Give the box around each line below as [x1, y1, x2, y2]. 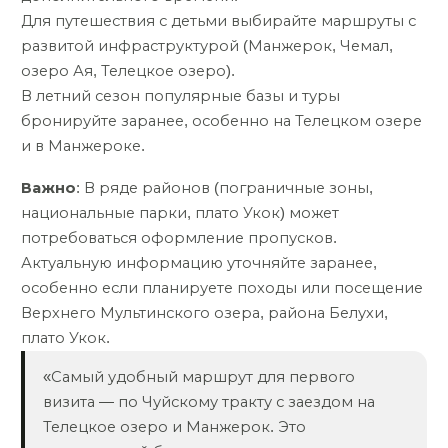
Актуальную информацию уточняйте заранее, [21, 255, 377, 272]
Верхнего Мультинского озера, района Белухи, [21, 305, 388, 322]
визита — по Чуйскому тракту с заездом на [42, 394, 375, 411]
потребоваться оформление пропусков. [21, 230, 337, 247]
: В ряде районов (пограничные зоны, [76, 180, 373, 197]
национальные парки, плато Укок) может [21, 205, 339, 222]
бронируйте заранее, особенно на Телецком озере [21, 112, 422, 129]
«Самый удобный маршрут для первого [42, 369, 355, 386]
